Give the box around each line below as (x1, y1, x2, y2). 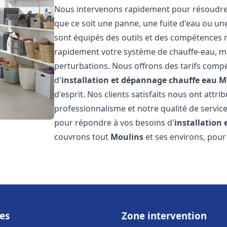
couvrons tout (54, 131, 111, 142)
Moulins (110, 131, 144, 142)
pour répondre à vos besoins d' (54, 117, 175, 128)
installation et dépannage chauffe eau (61, 74, 217, 86)
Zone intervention (122, 209, 207, 222)
